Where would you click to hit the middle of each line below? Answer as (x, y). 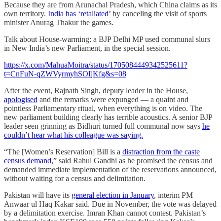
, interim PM (173, 195)
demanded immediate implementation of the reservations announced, (110, 170)
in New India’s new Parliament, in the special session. (87, 48)
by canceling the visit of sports (159, 14)
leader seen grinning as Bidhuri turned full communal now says (103, 126)
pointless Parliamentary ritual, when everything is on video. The (103, 109)
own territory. (26, 14)
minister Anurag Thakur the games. (59, 23)
